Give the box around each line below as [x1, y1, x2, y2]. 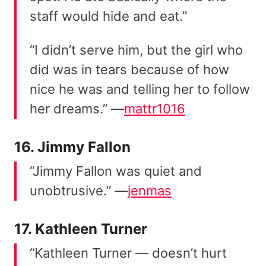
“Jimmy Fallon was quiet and [30, 163, 202, 179]
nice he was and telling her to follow [30, 81, 250, 97]
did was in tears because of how [30, 62, 229, 78]
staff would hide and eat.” [30, 8, 191, 24]
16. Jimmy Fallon [14, 138, 131, 156]
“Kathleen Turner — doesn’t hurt [30, 245, 227, 261]
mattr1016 [124, 101, 185, 117]
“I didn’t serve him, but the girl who [30, 42, 243, 58]
